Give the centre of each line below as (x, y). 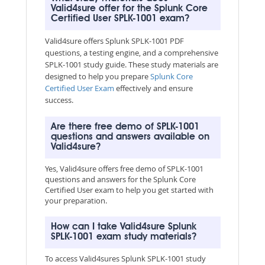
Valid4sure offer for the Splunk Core (129, 9)
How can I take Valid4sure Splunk (123, 227)
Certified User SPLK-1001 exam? (120, 19)
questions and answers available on (130, 137)
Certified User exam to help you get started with (129, 190)
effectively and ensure (153, 88)
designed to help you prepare (97, 76)
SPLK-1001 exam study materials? (123, 237)
